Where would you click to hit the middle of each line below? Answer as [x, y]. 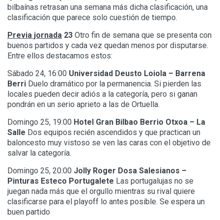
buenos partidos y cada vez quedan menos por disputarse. [108, 46]
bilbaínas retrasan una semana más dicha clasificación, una [108, 7]
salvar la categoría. [39, 153]
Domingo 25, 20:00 [41, 171]
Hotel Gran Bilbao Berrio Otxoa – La [139, 122]
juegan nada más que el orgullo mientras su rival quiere [101, 192]
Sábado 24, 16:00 [38, 74]
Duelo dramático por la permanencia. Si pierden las [114, 84]
